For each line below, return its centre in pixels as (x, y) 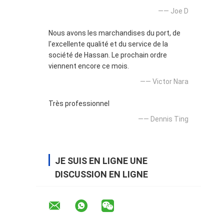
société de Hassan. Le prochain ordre (108, 55)
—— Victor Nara (164, 81)
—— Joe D (173, 11)
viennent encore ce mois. (89, 66)
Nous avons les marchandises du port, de (114, 33)
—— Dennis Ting (163, 119)
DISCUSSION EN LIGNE (101, 174)
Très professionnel (79, 103)
